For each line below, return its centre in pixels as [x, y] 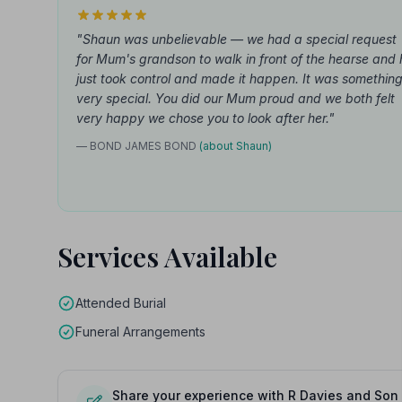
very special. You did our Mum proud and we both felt [236, 98]
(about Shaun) [236, 146]
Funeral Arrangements [140, 332]
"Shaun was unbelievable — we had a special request [236, 39]
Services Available [167, 257]
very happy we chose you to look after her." [205, 118]
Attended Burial [121, 303]
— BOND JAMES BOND [138, 146]
